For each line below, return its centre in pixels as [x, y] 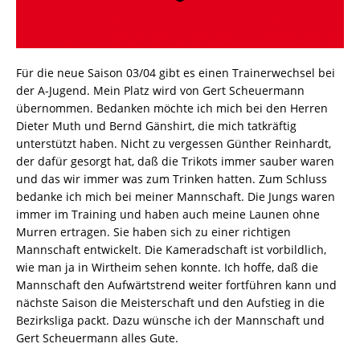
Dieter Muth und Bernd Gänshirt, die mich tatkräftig [156, 126]
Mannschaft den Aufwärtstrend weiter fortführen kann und [176, 285]
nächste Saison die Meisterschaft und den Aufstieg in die [170, 303]
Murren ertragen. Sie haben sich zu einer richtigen [153, 232]
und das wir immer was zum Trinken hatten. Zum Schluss [172, 179]
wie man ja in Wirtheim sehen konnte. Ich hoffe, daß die [167, 268]
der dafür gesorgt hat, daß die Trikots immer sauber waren [175, 162]
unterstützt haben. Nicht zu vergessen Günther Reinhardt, [174, 144]
